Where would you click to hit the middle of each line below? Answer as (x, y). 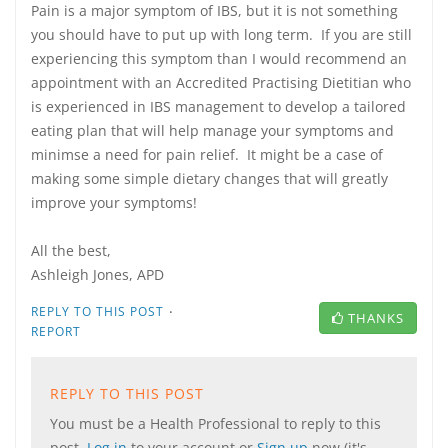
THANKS (376, 318)
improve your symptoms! (114, 202)
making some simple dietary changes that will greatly (209, 178)
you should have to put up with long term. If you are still (221, 34)
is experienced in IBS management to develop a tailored (218, 106)
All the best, (71, 250)
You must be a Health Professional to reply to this (215, 423)
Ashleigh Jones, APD (97, 274)
